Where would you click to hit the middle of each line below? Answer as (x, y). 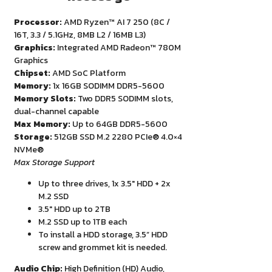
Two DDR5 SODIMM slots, (124, 99)
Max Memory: (42, 124)
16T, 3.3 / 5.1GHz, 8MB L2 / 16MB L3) (80, 35)
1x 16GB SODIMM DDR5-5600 (108, 86)
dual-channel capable (56, 112)
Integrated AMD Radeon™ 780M (118, 48)
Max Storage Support (54, 163)
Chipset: (32, 73)
